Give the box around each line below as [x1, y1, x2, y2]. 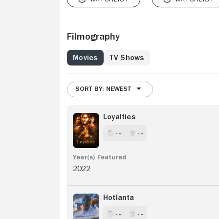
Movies [73, 53, 98, 62]
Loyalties [103, 112, 135, 121]
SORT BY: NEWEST [75, 85, 131, 92]
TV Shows [109, 53, 144, 62]
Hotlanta [103, 193, 134, 201]
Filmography [67, 31, 120, 41]
